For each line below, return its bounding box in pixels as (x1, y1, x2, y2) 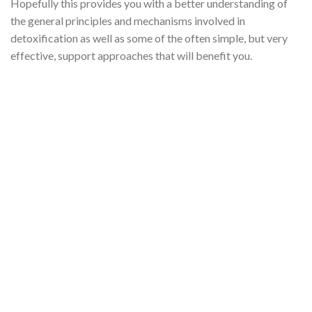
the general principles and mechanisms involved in (10, 13, 245, 27)
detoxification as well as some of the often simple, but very (10, 31, 288, 45)
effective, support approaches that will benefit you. (10, 48, 252, 62)
